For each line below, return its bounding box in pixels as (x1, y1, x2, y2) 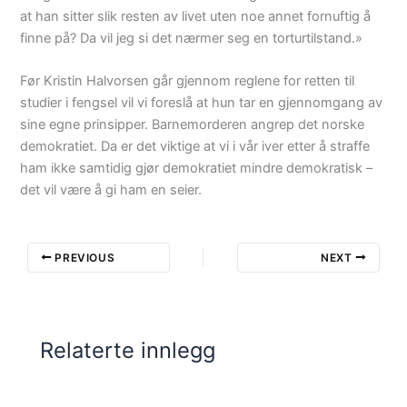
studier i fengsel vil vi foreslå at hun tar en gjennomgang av (20, 94, 383, 112)
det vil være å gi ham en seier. (20, 182, 203, 199)
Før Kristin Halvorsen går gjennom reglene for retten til (20, 73, 355, 90)
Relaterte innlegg (40, 337, 216, 364)
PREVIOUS (51, 250, 115, 264)
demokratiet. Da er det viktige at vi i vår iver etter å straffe (20, 138, 371, 155)
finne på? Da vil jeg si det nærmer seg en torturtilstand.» (20, 29, 363, 46)
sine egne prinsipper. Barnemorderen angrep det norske (20, 116, 365, 134)
